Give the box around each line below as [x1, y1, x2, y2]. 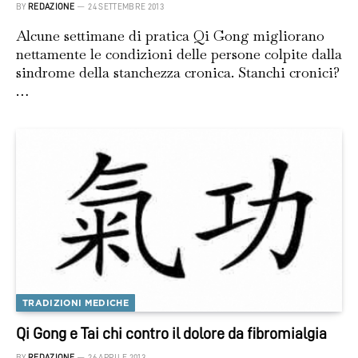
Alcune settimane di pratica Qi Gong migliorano [16, 26, 324, 45]
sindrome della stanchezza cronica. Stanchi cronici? [16, 62, 340, 82]
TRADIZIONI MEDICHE [22, 297, 129, 309]
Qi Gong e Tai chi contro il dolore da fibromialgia [16, 325, 327, 342]
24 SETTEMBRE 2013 [88, 2, 164, 11]
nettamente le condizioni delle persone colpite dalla [16, 44, 342, 63]
